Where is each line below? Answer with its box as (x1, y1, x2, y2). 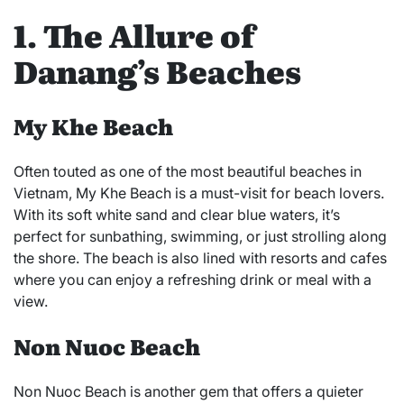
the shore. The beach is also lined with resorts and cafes (14, 249, 387, 268)
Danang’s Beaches (14, 47, 301, 93)
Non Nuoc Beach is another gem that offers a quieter (14, 382, 363, 401)
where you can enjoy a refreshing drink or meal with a (14, 271, 372, 289)
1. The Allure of (14, 11, 255, 57)
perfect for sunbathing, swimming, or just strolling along (14, 227, 387, 246)
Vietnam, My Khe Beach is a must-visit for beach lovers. (14, 184, 384, 203)
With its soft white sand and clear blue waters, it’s (14, 206, 340, 225)
